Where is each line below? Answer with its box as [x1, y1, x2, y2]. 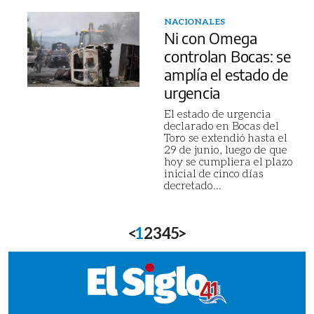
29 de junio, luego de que [164, 142, 287, 156]
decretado [164, 178, 213, 191]
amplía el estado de [164, 64, 288, 84]
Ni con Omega [164, 28, 257, 48]
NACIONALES [164, 16, 225, 27]
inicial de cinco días [164, 166, 264, 179]
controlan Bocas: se [164, 46, 291, 66]
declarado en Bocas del [164, 118, 279, 132]
